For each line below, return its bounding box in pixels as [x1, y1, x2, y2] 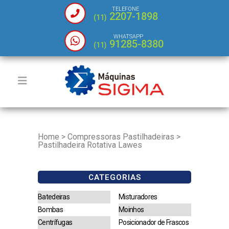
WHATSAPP [113, 33, 143, 40]
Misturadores [119, 193, 157, 201]
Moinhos [119, 205, 144, 214]
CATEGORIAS [88, 173, 141, 182]
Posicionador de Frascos [119, 218, 189, 226]
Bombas [38, 205, 63, 214]
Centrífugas [38, 218, 73, 226]
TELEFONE [112, 6, 139, 12]
